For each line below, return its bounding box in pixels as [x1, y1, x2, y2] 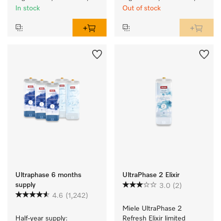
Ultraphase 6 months [15, 172, 81, 179]
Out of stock [122, 5, 161, 12]
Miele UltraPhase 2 [122, 205, 182, 212]
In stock [15, 5, 40, 12]
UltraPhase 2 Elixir [122, 172, 180, 179]
